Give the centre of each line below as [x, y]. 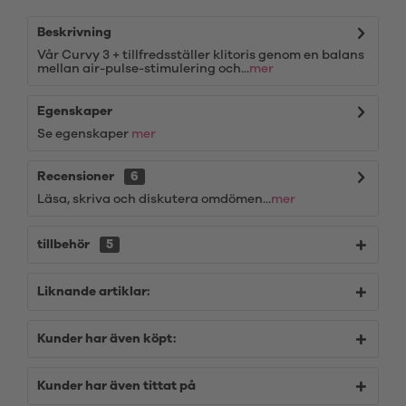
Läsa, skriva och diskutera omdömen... [154, 199]
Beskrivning [74, 33]
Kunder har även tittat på [116, 386]
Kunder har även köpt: [106, 339]
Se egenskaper [84, 134]
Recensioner [76, 177]
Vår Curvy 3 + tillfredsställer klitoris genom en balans [201, 55]
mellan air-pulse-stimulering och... [143, 69]
